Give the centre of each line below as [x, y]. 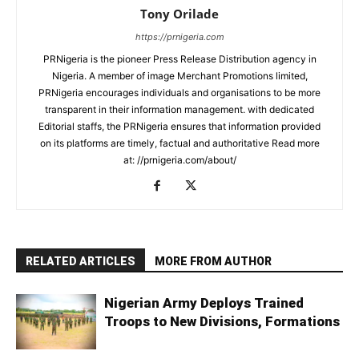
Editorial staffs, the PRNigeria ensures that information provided [179, 127]
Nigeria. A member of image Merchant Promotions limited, [179, 76]
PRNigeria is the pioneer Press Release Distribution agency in [179, 59]
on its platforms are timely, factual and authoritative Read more [179, 143]
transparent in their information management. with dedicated [179, 110]
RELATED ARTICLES [81, 262]
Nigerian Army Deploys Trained [204, 303]
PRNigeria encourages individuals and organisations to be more [179, 93]
